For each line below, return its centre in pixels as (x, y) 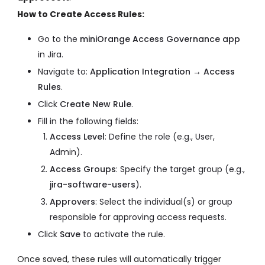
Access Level (77, 137)
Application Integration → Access (162, 72)
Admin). (66, 152)
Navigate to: (64, 72)
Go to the (59, 39)
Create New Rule (96, 104)
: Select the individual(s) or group (164, 202)
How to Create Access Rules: (81, 14)
